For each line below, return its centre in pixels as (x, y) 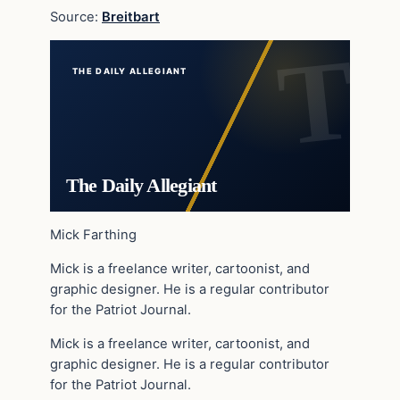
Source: (76, 17)
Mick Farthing (93, 235)
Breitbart (131, 17)
